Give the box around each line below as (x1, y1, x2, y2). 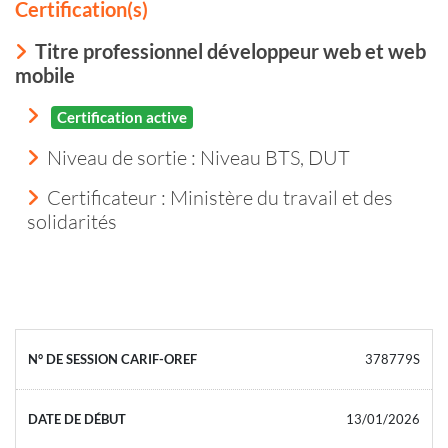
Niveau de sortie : (47, 144, 200, 169)
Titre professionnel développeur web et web (35, 38, 426, 63)
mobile (15, 62, 75, 87)
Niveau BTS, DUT (200, 144, 350, 169)
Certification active (57, 107, 187, 126)
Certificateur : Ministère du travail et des (47, 184, 393, 209)
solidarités (27, 208, 117, 233)
